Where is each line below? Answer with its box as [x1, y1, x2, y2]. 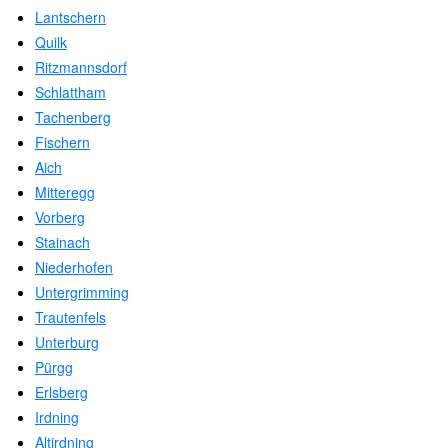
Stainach [35, 232, 90, 253]
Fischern [35, 132, 90, 153]
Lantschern [35, 7, 106, 28]
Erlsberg [35, 382, 88, 403]
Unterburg [35, 332, 99, 353]
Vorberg [35, 207, 85, 228]
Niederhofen [35, 257, 113, 278]
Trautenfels [35, 307, 106, 328]
